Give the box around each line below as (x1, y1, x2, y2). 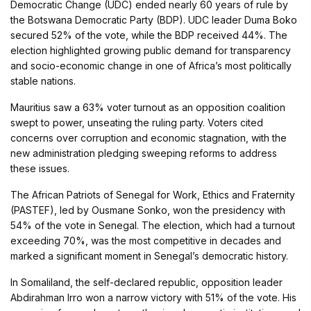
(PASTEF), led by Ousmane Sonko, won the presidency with (10, 204, 285, 217)
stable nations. (10, 75, 76, 87)
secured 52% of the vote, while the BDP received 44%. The (10, 29, 287, 42)
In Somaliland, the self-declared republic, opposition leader (10, 276, 283, 289)
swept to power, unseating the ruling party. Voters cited (10, 117, 263, 129)
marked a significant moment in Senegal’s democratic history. (10, 250, 288, 262)
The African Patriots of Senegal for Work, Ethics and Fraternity (10, 189, 295, 201)
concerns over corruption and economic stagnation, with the (10, 132, 287, 144)
